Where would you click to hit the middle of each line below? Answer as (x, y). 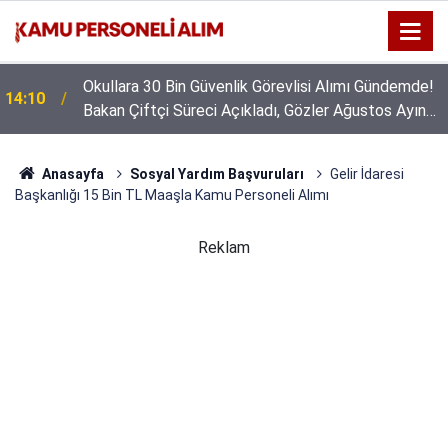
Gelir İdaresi (366, 174)
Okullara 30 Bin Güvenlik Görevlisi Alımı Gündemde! (258, 86)
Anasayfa (71, 174)
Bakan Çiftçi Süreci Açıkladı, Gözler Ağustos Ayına (258, 110)
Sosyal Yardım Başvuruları (216, 174)
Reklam (224, 247)
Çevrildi (109, 134)
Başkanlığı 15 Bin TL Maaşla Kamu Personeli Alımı (172, 195)
